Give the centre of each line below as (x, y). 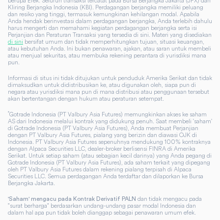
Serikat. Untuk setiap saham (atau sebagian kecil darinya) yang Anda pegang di (110, 155)
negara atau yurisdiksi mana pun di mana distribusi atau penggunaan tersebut (109, 92)
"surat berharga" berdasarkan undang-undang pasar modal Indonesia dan (102, 206)
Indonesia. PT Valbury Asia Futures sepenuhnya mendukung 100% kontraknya (109, 142)
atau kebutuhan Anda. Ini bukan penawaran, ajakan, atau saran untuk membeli (110, 48)
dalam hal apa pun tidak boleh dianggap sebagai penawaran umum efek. (102, 212)
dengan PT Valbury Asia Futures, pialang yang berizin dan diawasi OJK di (102, 135)
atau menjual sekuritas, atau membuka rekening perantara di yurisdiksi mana (107, 55)
